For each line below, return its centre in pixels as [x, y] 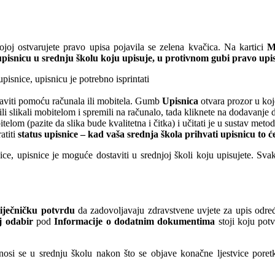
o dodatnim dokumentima [161, 221]
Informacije [79, 221]
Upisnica [180, 101]
